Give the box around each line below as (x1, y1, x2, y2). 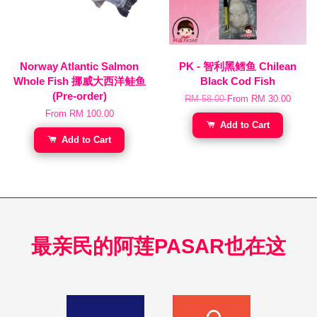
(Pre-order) (52, 89, 107, 102)
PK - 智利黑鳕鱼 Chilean (179, 59, 296, 72)
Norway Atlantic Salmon (20, 59, 139, 72)
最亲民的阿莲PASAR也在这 (31, 234, 286, 258)
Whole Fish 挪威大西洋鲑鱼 (13, 74, 146, 87)
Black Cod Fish (200, 74, 275, 87)
